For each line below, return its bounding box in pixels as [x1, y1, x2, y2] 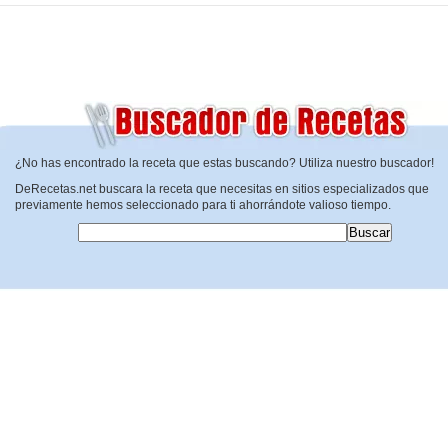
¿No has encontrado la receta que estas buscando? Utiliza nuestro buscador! [14, 156, 434, 170]
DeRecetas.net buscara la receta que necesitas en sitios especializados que [14, 182, 429, 196]
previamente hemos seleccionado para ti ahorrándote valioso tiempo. [14, 198, 391, 212]
